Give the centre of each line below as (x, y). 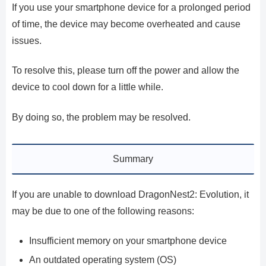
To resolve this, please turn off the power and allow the (126, 71)
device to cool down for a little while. (88, 87)
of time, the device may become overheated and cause (126, 24)
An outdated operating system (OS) (103, 259)
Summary (133, 159)
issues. (27, 41)
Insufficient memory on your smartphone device (128, 241)
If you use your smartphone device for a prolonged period (131, 8)
